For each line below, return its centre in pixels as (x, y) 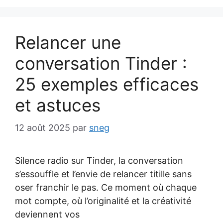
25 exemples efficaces (107, 84)
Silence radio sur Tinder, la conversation (99, 161)
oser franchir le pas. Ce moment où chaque (106, 187)
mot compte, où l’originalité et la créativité (103, 201)
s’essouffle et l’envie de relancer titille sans (103, 174)
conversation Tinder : (101, 63)
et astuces (58, 105)
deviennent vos (47, 214)
